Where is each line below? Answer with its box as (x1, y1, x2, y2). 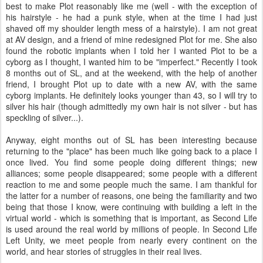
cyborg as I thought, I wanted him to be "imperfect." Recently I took (6, 56, 257, 68)
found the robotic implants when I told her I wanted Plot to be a (6, 45, 257, 56)
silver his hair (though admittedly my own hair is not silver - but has (6, 100, 257, 112)
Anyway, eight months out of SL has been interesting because (6, 134, 257, 146)
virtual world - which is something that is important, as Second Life (6, 212, 257, 224)
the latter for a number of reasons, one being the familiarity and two (6, 190, 257, 201)
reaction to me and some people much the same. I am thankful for (6, 178, 257, 190)
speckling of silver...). (6, 112, 83, 123)
